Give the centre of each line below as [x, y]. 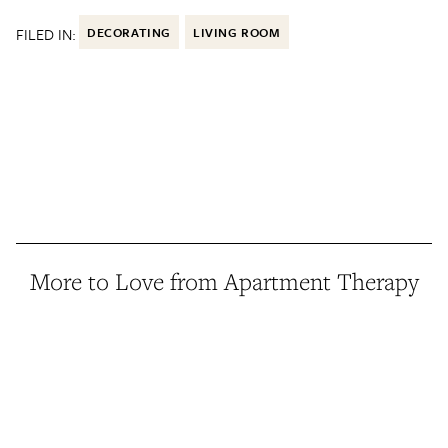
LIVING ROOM [237, 32]
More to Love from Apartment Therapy [224, 282]
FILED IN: [46, 34]
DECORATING [129, 32]
